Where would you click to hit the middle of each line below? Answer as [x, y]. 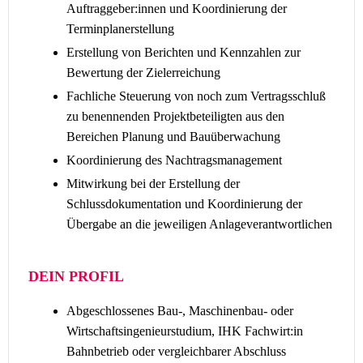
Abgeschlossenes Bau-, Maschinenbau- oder [180, 311]
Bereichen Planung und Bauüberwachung [175, 137]
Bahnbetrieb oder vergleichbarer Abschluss [176, 351]
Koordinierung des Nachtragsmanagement [174, 160]
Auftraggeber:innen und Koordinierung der [177, 9]
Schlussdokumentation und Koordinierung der [184, 204]
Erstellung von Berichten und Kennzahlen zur [184, 52]
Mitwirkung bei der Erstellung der [153, 184]
